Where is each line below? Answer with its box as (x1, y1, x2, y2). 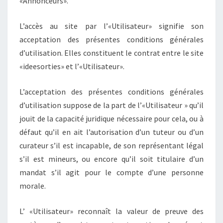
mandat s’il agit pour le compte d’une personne (19, 167, 204, 177)
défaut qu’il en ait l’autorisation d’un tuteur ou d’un (19, 126, 204, 137)
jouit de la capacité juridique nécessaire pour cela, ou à (19, 113, 204, 123)
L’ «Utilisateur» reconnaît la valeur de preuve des (19, 206, 204, 216)
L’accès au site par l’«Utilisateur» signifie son (19, 20, 204, 31)
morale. (19, 180, 46, 191)
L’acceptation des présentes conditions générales (19, 86, 204, 97)
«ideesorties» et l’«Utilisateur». (19, 61, 124, 71)
